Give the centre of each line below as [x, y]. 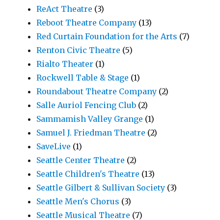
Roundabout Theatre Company [97, 92]
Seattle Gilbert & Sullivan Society [101, 188]
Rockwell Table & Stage [83, 78]
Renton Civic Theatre [79, 50]
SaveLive [54, 147]
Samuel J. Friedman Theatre [91, 133]
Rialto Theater [65, 64]
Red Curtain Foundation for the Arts [107, 37]
